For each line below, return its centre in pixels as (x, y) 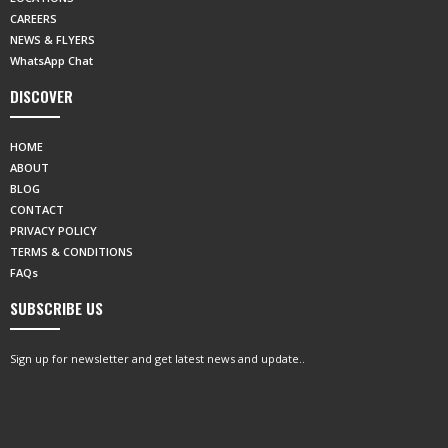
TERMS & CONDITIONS (71, 251)
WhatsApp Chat (51, 60)
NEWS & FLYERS (52, 39)
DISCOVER (41, 96)
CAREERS (33, 18)
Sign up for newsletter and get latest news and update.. (157, 358)
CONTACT (37, 209)
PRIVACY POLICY (53, 230)
